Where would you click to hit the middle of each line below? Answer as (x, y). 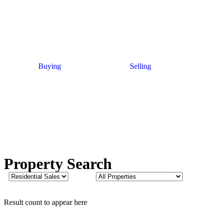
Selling (140, 66)
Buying (49, 66)
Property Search (58, 164)
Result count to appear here (46, 202)
